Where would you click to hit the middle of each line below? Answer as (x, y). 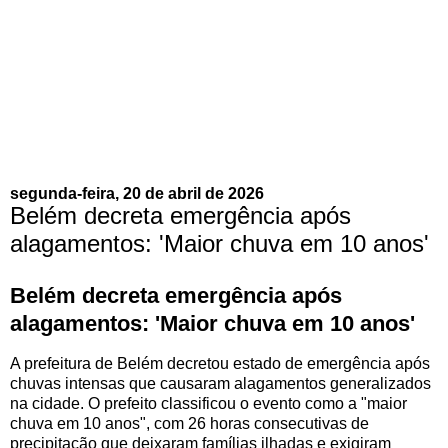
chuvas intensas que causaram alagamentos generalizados (220, 383)
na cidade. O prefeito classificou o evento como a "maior (208, 403)
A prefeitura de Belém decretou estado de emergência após (220, 363)
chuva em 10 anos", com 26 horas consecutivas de (189, 423)
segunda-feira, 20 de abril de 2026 (137, 193)
